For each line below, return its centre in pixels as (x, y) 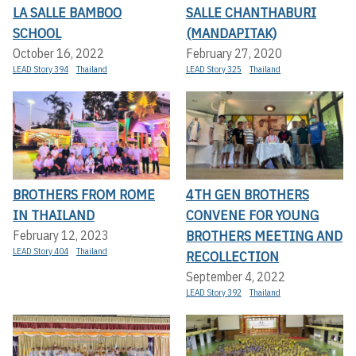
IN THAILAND (54, 215)
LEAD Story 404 (41, 252)
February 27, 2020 (234, 53)
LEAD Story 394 (41, 69)
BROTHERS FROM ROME (84, 195)
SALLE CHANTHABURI (251, 12)
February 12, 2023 (61, 236)
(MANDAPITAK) (231, 33)
